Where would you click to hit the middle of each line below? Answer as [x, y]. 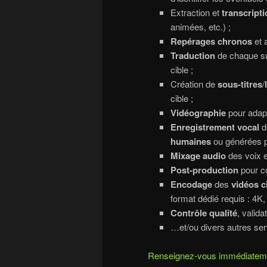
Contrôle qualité [204, 213]
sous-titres [240, 84]
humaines [190, 142]
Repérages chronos [211, 41]
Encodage [191, 184]
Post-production [204, 170]
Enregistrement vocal [215, 127]
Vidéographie [198, 113]
